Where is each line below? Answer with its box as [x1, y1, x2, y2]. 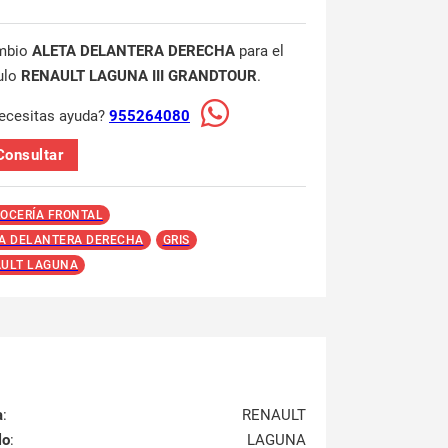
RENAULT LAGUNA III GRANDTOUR [21, 67, 257, 85]
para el [235, 42, 284, 60]
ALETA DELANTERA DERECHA [32, 42, 235, 60]
